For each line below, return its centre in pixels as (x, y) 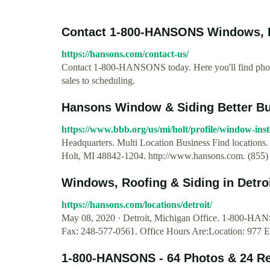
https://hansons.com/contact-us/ (125, 54)
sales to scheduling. (98, 80)
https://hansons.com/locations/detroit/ (137, 205)
